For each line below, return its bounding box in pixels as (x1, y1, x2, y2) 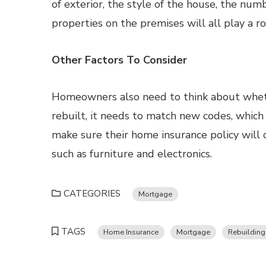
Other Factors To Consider (52, 53, 187, 67)
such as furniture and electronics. (52, 147, 212, 161)
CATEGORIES (64, 188, 121, 199)
